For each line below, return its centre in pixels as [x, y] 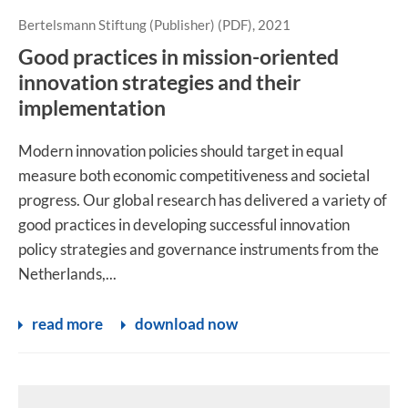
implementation [92, 107]
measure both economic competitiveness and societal [194, 175]
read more [67, 324]
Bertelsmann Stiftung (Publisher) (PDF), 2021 [154, 25]
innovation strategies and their [159, 82]
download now [186, 324]
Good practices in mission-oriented [178, 56]
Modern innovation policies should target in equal [181, 151]
